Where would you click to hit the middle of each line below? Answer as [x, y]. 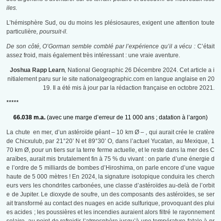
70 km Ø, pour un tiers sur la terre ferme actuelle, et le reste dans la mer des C [110, 150]
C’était [206, 47]
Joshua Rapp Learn [37, 70]
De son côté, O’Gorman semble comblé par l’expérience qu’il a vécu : [102, 47]
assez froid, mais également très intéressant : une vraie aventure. [93, 55]
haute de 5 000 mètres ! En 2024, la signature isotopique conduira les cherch [110, 177]
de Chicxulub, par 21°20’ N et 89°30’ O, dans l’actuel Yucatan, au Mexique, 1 [110, 141]
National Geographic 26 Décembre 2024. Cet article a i [141, 70]
